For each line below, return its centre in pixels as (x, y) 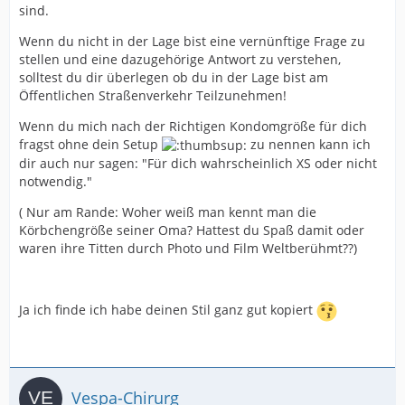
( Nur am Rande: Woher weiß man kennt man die (168, 212)
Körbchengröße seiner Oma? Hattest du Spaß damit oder (192, 230)
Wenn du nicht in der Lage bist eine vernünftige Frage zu (192, 41)
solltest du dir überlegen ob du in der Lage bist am (174, 77)
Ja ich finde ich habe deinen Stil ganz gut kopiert (168, 310)
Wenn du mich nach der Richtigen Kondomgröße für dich (193, 126)
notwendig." (56, 181)
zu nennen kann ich (309, 144)
